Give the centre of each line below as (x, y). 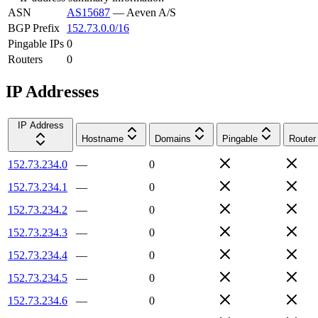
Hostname (103, 138)
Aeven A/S (151, 12)
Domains (173, 138)
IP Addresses (52, 91)
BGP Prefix (34, 28)
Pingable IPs (36, 43)
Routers (25, 59)
